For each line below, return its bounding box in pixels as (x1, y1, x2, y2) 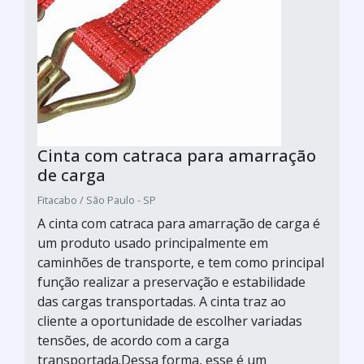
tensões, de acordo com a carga (37, 331, 229, 349)
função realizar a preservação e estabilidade (37, 272, 305, 291)
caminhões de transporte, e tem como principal (37, 253, 324, 271)
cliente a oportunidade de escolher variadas (37, 311, 302, 330)
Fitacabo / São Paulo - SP (37, 192, 156, 207)
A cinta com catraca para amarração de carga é (37, 214, 320, 232)
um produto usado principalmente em (37, 233, 268, 252)
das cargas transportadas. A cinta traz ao (37, 292, 286, 310)
